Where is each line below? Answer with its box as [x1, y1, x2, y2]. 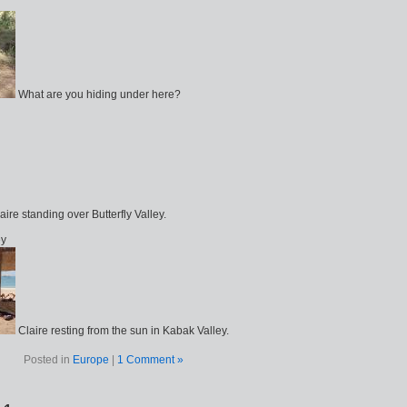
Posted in [24, 353, 73, 366]
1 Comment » [117, 353, 184, 366]
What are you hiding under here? [15, 88, 181, 101]
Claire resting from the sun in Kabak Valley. [15, 324, 229, 337]
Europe [73, 353, 109, 366]
